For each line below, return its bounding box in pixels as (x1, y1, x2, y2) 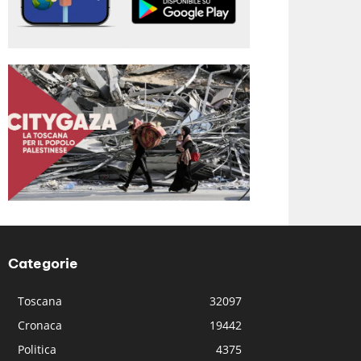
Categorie (8, 254, 79, 272)
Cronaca (18, 317, 63, 333)
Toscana (18, 293, 63, 309)
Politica (18, 341, 57, 357)
